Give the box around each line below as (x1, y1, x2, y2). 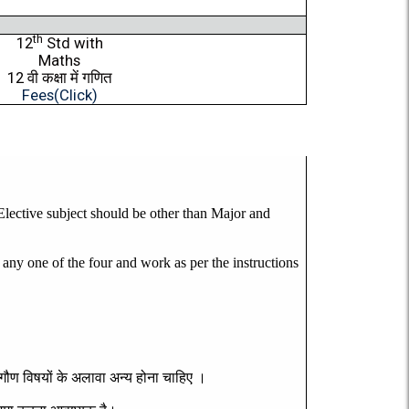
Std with (42, 35, 103, 52)
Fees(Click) (21, 87, 98, 104)
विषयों (23, 370, 54, 385)
